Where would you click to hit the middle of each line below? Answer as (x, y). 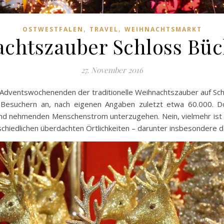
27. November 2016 (112, 70)
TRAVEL (104, 29)
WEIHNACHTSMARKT (163, 29)
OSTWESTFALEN (53, 29)
